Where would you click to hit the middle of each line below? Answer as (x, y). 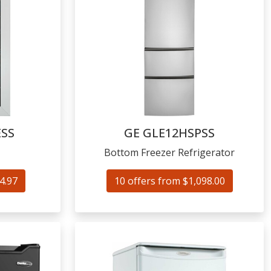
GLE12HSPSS (179, 133)
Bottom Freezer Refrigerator (169, 152)
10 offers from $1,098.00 (169, 181)
